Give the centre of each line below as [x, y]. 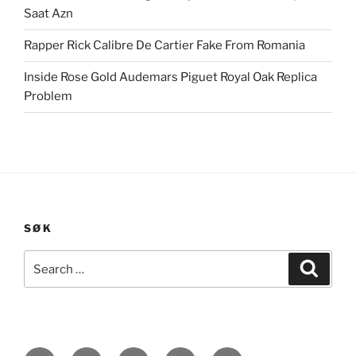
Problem [48, 97]
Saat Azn [48, 14]
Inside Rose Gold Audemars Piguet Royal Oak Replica [170, 77]
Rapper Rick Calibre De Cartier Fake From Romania [164, 46]
